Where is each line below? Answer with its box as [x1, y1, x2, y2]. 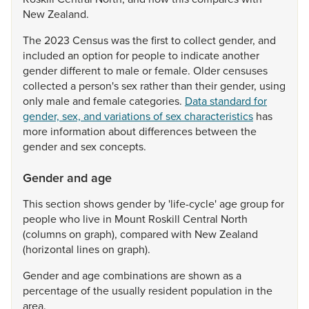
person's [79, 78, 121, 93]
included [23, 48, 68, 63]
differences [139, 123, 195, 139]
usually [112, 283, 148, 298]
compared [120, 226, 171, 241]
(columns [23, 226, 69, 241]
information [50, 123, 108, 139]
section [46, 196, 83, 211]
